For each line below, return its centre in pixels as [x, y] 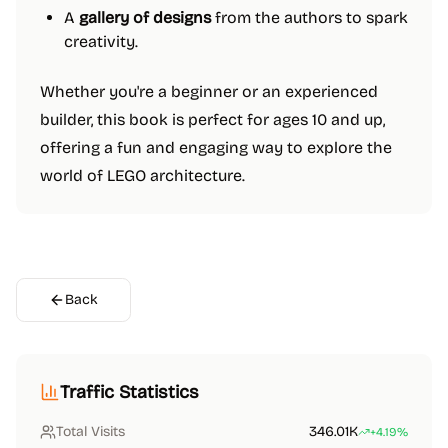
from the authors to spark [309, 17]
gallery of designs [145, 17]
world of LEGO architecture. [142, 175]
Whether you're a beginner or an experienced [209, 91]
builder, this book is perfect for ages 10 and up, [212, 119]
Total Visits [90, 431]
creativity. [101, 41]
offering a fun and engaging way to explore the [216, 147]
